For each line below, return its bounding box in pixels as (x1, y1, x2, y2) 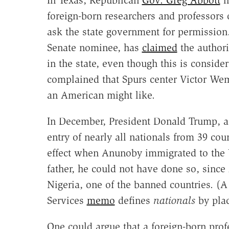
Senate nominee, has (47, 41, 142, 54)
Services (47, 194, 87, 207)
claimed (142, 41, 177, 54)
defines (114, 194, 153, 207)
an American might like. (47, 88, 155, 101)
